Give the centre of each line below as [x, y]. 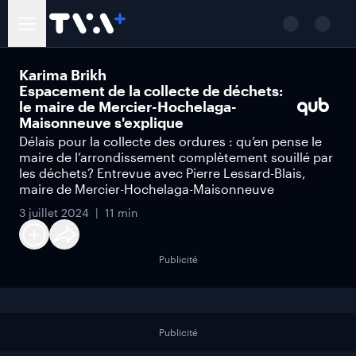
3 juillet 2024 [54, 213]
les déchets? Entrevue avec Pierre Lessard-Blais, [163, 173]
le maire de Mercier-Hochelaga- [128, 106]
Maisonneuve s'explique [101, 122]
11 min [121, 213]
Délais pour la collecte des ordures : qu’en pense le [170, 141]
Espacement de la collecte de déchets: [151, 91]
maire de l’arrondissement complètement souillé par [176, 157]
